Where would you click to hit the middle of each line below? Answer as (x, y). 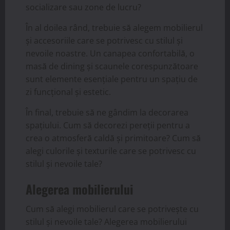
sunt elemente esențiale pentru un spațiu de (112, 79)
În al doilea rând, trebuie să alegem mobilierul (114, 28)
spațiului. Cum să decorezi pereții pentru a (108, 126)
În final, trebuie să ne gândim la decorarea (107, 113)
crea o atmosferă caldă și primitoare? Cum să (113, 138)
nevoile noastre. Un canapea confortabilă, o (110, 54)
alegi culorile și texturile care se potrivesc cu (111, 151)
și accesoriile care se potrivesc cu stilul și (104, 41)
